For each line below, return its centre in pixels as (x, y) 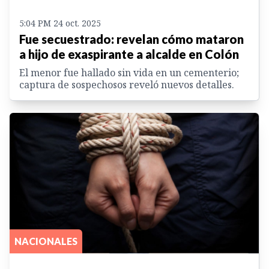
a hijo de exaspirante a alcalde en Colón (129, 54)
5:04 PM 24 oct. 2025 (60, 23)
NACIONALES (46, 241)
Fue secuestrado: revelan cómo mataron (131, 39)
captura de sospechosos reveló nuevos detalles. (127, 85)
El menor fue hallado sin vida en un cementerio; (129, 73)
